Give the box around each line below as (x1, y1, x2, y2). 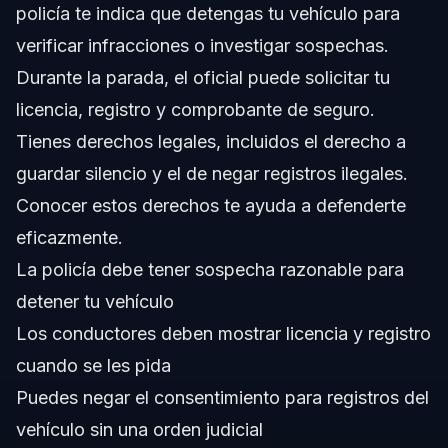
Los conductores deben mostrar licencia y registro (16, 323, 431, 345)
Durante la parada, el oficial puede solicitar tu (16, 67, 390, 89)
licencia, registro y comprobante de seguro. (16, 99, 375, 121)
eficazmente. (16, 227, 123, 249)
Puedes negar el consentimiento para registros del (16, 387, 429, 409)
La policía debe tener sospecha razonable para (16, 259, 404, 281)
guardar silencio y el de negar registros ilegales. (16, 163, 408, 185)
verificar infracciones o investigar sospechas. (16, 35, 389, 57)
